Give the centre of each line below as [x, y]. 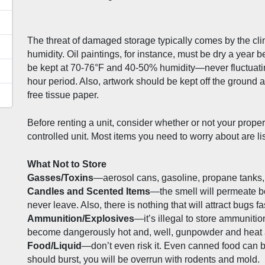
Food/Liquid [54, 246]
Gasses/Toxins [60, 178]
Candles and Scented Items [89, 192]
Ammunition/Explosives [81, 219]
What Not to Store [67, 164]
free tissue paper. [64, 95]
